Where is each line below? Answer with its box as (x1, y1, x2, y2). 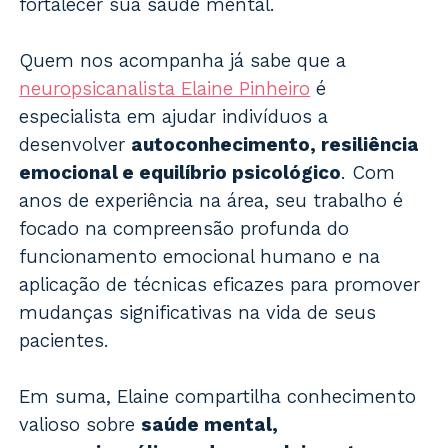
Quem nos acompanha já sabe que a (19, 49, 347, 73)
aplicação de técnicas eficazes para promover (19, 273, 421, 297)
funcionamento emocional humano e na (19, 245, 381, 269)
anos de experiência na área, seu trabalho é (19, 189, 404, 213)
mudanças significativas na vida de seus (19, 301, 377, 325)
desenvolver (19, 133, 132, 157)
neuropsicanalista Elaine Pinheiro (19, 77, 311, 101)
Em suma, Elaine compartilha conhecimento (19, 385, 417, 409)
